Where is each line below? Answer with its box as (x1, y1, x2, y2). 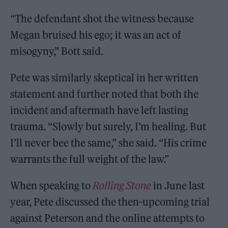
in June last (151, 179, 205, 192)
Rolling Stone (93, 179, 152, 192)
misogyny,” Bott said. (10, 45, 104, 58)
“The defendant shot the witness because (10, 12, 194, 25)
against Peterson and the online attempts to (10, 212, 205, 224)
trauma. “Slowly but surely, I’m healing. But (10, 120, 207, 133)
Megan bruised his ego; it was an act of (10, 28, 182, 41)
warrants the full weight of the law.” (10, 153, 169, 165)
